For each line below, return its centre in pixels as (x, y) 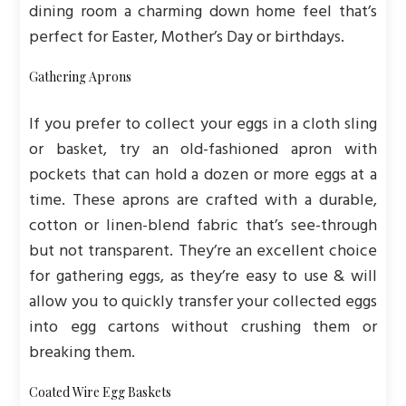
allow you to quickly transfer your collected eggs (203, 302)
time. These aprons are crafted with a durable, (203, 201)
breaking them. (82, 353)
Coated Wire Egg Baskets (101, 392)
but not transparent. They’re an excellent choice (203, 251)
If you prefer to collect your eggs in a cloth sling (203, 125)
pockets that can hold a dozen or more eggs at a (203, 175)
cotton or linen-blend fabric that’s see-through (203, 226)
